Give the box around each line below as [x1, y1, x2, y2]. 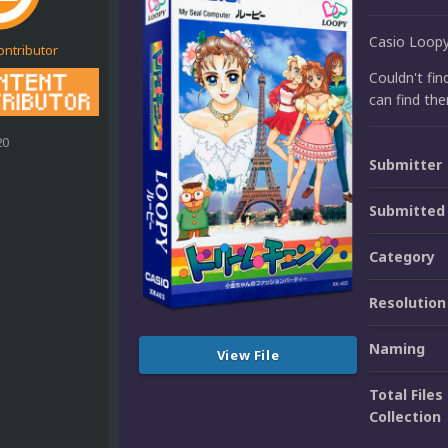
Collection [369, 407, 441, 427]
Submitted [369, 201, 445, 221]
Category [369, 247, 435, 267]
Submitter [369, 155, 442, 175]
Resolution [369, 293, 446, 313]
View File [216, 345, 280, 364]
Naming [369, 339, 425, 359]
